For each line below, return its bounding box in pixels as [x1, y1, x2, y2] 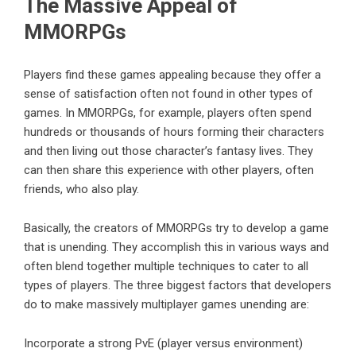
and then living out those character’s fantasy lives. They [24, 144, 313, 159]
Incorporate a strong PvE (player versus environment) [24, 336, 303, 351]
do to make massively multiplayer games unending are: [24, 297, 309, 312]
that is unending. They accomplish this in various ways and [24, 240, 329, 255]
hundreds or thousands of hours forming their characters [24, 125, 324, 140]
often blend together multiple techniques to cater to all [24, 259, 308, 274]
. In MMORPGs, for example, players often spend [60, 106, 311, 121]
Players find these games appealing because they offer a [24, 68, 321, 83]
